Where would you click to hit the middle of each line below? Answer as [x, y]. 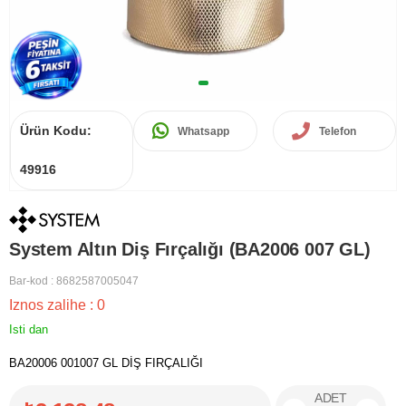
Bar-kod [29, 281]
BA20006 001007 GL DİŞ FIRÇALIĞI [106, 363]
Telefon [337, 131]
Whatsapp [204, 131]
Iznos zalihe [49, 305]
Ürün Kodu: [56, 130]
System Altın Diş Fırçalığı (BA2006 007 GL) [190, 250]
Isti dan [29, 330]
